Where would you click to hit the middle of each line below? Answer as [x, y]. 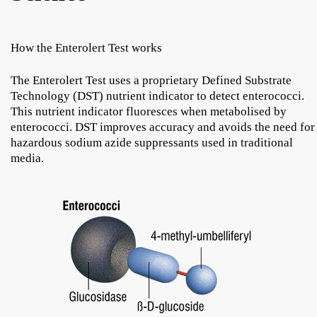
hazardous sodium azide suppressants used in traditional [152, 143]
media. [27, 158]
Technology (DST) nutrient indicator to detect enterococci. [157, 96]
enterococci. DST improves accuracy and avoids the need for [163, 127]
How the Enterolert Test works [86, 48]
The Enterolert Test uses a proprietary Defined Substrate [151, 81]
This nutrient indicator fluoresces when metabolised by [149, 112]
